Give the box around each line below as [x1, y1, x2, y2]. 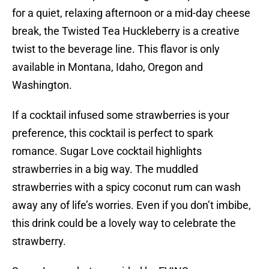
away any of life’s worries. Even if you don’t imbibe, [12, 199, 251, 212]
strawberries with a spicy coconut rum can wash [12, 181, 241, 194]
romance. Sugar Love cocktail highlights [12, 145, 202, 158]
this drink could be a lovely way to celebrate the [12, 217, 236, 230]
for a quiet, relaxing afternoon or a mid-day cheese [12, 7, 250, 20]
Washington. [12, 79, 72, 92]
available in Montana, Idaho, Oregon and [12, 61, 203, 74]
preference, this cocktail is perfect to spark [12, 127, 213, 140]
